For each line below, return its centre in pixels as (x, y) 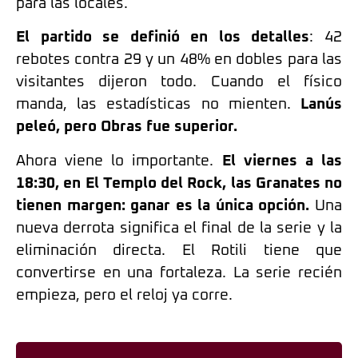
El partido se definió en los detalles (163, 38)
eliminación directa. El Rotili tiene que (179, 250)
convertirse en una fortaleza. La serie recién (179, 272)
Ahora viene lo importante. (119, 161)
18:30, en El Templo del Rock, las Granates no (179, 183)
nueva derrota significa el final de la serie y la (179, 228)
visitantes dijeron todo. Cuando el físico (179, 82)
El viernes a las (282, 161)
